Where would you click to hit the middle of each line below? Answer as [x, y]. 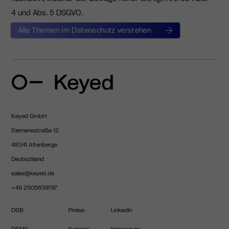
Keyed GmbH [29, 116]
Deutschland [27, 159]
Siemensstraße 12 [35, 130]
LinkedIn [121, 210]
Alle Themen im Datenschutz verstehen [85, 30]
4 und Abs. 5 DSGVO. [47, 13]
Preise [76, 210]
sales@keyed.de [32, 173]
